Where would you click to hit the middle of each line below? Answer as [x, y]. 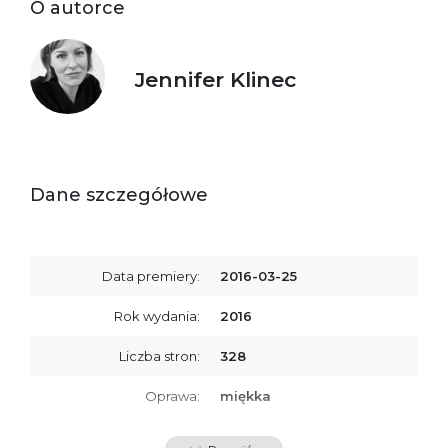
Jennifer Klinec [215, 79]
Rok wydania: [157, 315]
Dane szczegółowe [119, 194]
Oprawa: [172, 395]
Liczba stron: [159, 355]
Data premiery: [151, 275]
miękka [245, 395]
